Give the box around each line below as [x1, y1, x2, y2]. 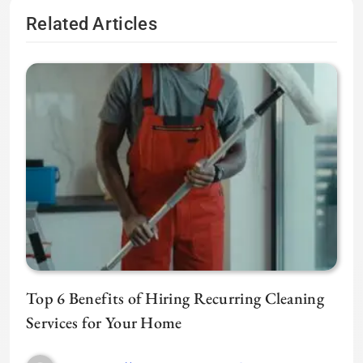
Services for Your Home [26, 312, 182, 334]
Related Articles [26, 14, 157, 35]
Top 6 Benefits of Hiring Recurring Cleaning [26, 288, 324, 310]
